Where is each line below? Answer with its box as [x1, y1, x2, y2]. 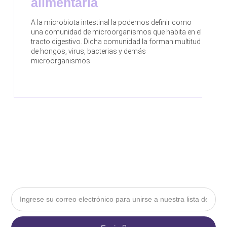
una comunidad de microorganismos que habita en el [31, 27, 202, 36]
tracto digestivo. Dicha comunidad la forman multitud [31, 37, 201, 46]
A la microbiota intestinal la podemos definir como [31, 18, 192, 26]
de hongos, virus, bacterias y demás [31, 47, 146, 55]
